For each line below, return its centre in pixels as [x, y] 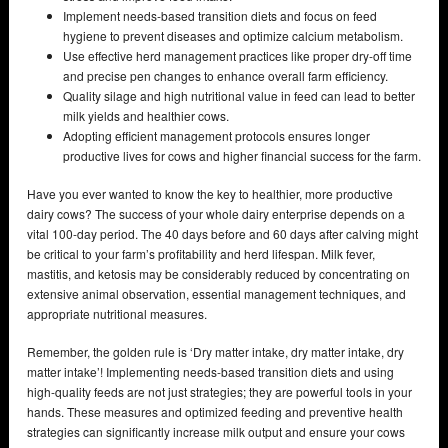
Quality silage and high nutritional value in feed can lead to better [239, 95]
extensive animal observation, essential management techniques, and [216, 293]
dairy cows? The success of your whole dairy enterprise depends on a [216, 213]
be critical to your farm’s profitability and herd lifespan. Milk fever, [201, 253]
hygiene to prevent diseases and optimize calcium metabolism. [233, 35]
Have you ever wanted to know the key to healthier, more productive [210, 193]
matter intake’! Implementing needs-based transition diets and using [210, 371]
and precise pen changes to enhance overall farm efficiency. [225, 75]
